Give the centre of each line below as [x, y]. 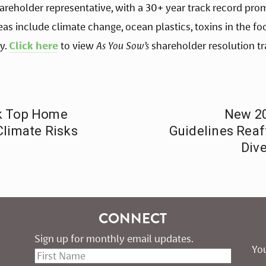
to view [77, 46]
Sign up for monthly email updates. [114, 239]
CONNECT [133, 219]
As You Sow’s [123, 46]
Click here [34, 46]
